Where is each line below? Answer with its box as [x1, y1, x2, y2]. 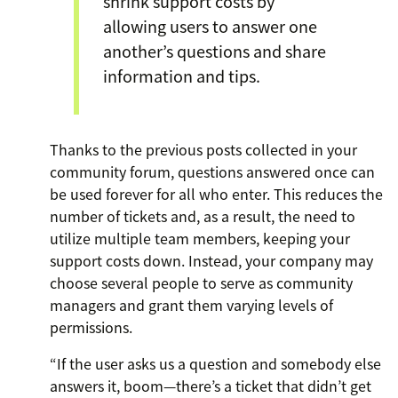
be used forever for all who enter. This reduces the [50, 183, 383, 205]
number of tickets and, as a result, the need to [50, 205, 355, 227]
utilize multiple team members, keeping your [50, 227, 350, 250]
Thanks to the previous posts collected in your [50, 139, 357, 161]
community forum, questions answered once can [50, 161, 375, 183]
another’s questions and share [103, 38, 326, 63]
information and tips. [103, 63, 260, 88]
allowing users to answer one [103, 13, 317, 38]
